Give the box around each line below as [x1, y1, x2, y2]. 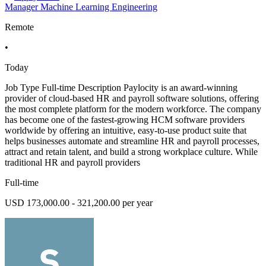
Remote [5, 21, 34, 32]
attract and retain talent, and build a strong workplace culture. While [5, 146, 258, 157]
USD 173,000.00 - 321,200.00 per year [5, 197, 153, 208]
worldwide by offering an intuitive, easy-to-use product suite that [5, 125, 246, 135]
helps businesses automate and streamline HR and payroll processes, [5, 135, 259, 146]
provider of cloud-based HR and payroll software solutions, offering [5, 93, 259, 103]
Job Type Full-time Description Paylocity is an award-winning [5, 82, 237, 93]
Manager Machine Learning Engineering [5, 1, 157, 12]
